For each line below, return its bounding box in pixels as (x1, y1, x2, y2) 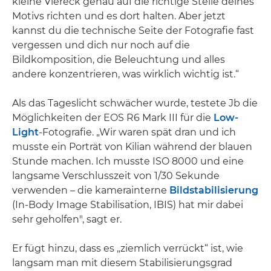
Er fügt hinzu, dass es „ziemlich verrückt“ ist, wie (12, 242, 243, 254)
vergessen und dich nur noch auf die (12, 39, 190, 51)
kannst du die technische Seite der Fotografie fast (12, 24, 254, 36)
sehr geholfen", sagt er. (12, 213, 122, 225)
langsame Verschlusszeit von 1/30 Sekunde (12, 169, 220, 181)
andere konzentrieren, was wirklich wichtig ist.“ (12, 68, 239, 80)
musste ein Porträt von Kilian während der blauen (12, 140, 252, 152)
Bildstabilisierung (169, 184, 258, 196)
